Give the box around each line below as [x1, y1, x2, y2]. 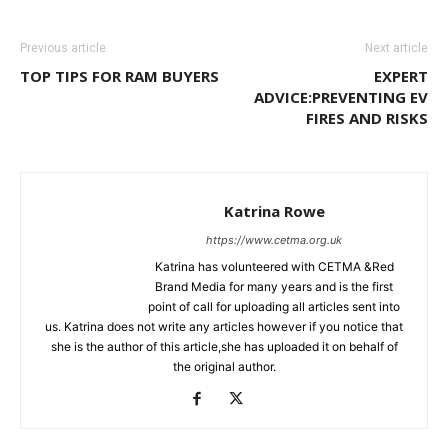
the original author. [172, 358, 276, 374]
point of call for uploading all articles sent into [148, 298, 400, 314]
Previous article [20, 40, 106, 55]
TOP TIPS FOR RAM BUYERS [20, 65, 219, 86]
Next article [365, 40, 428, 55]
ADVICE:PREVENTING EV [254, 86, 428, 107]
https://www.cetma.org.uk [206, 232, 342, 247]
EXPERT [374, 65, 428, 86]
